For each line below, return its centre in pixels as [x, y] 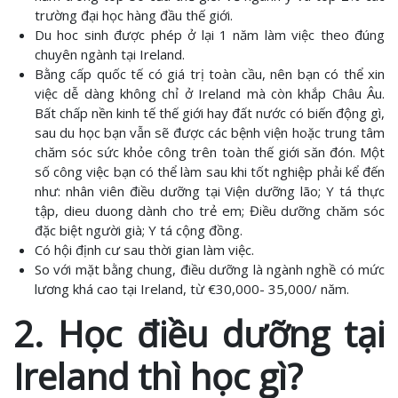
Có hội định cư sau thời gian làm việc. [144, 250]
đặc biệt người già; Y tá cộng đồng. [139, 230]
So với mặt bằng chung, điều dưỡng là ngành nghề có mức [210, 269]
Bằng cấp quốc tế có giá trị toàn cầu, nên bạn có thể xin [210, 74]
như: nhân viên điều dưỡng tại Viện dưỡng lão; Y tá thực [210, 191]
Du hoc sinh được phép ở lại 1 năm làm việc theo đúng [210, 35]
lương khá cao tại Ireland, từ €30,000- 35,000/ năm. [192, 289]
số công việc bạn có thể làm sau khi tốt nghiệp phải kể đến [210, 171]
